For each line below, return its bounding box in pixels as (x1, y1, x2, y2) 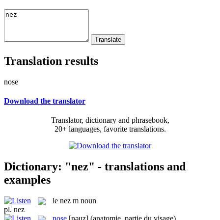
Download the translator (4, 96, 85, 105)
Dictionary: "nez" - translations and (4, 160, 186, 173)
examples (4, 173, 51, 186)
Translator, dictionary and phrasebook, (51, 116, 169, 125)
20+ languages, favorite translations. (54, 125, 166, 134)
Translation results (4, 54, 98, 67)
